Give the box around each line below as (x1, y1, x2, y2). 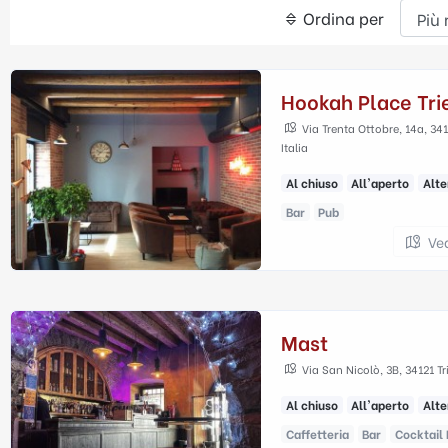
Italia (281, 139, 308, 155)
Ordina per (299, 6, 384, 29)
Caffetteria (285, 425, 349, 442)
